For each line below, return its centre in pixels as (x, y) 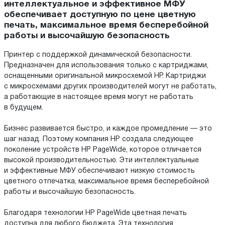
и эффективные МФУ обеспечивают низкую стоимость (99, 171)
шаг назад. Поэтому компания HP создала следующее (99, 140)
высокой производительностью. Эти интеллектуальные (101, 161)
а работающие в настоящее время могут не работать (99, 97)
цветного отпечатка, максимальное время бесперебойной (106, 182)
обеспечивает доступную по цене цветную (100, 15)
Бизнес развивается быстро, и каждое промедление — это (108, 129)
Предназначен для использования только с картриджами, (106, 66)
